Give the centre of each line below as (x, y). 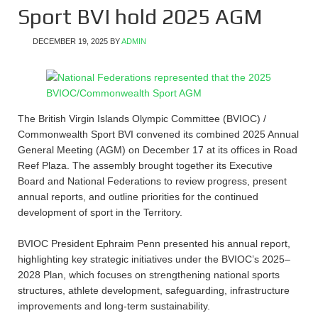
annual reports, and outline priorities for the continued (138, 197)
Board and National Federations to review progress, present (152, 181)
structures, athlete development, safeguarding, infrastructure (154, 290)
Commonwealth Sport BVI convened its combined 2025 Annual (158, 134)
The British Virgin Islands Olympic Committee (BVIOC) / (142, 119)
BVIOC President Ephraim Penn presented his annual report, (154, 243)
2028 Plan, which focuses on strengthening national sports (149, 275)
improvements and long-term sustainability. (114, 306)
